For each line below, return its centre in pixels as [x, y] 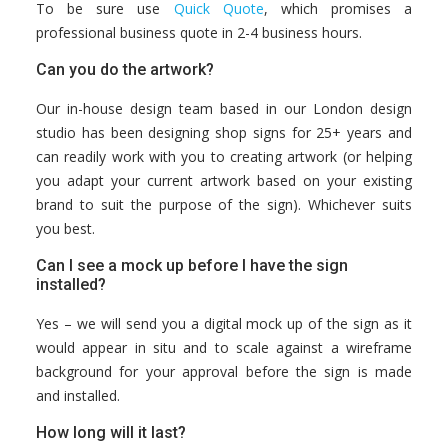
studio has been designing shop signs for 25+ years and [224, 132]
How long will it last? [111, 432]
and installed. [78, 395]
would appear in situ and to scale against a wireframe [224, 347]
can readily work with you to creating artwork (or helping [224, 156]
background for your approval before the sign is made [224, 371]
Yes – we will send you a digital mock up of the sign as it [224, 323]
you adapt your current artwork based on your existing [224, 180]
